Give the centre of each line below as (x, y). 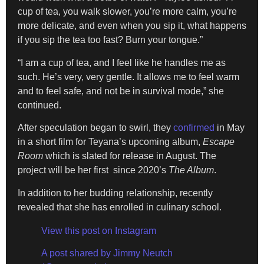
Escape (219, 142)
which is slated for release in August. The (131, 156)
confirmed (194, 128)
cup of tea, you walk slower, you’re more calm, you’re (127, 12)
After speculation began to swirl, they (95, 128)
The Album (191, 170)
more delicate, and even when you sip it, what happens (132, 26)
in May (230, 128)
